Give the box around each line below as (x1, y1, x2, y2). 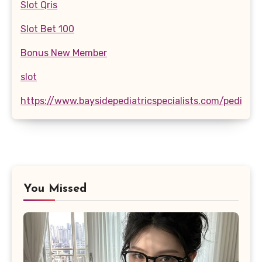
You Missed (23, 183, 87, 195)
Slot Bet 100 (20, 23, 74, 35)
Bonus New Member (20, 47, 107, 59)
